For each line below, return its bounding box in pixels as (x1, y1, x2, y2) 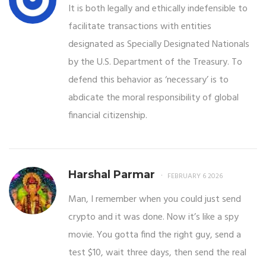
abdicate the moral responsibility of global (68, 90, 239, 106)
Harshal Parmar (68, 168, 155, 182)
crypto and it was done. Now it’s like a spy (68, 210, 239, 226)
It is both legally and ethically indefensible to (68, 1, 248, 17)
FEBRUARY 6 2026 (167, 170, 223, 183)
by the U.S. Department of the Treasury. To (68, 55, 242, 71)
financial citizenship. (68, 108, 147, 124)
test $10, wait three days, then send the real (68, 245, 246, 261)
